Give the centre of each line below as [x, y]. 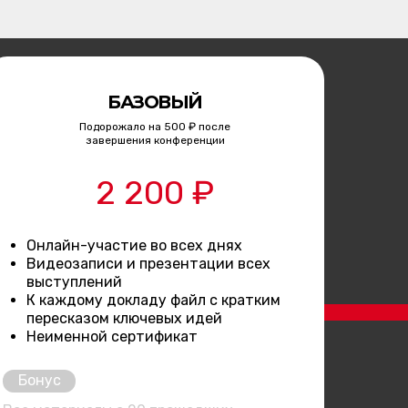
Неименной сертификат [112, 336]
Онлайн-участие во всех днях [134, 245]
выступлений [74, 281]
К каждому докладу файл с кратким [153, 300]
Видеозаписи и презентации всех [148, 263]
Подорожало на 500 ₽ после [155, 126]
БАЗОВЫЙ [155, 102]
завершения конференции [155, 140]
